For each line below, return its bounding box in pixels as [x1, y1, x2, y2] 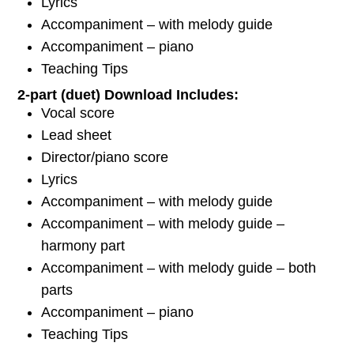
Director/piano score [41, 149, 168, 165]
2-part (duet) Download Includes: [17, 86, 239, 103]
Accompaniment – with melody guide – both [41, 259, 316, 276]
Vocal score [41, 104, 115, 121]
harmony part [41, 237, 125, 254]
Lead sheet [41, 126, 111, 143]
